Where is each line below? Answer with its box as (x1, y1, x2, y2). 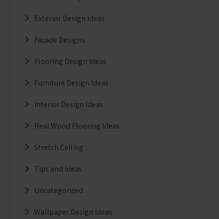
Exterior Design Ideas (34, 13, 105, 23)
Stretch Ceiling (34, 142, 84, 153)
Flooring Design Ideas (34, 56, 107, 66)
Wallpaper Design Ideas (34, 206, 112, 217)
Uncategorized (34, 185, 83, 196)
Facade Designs (34, 34, 85, 45)
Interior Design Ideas (34, 99, 103, 109)
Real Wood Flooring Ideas (34, 120, 120, 131)
